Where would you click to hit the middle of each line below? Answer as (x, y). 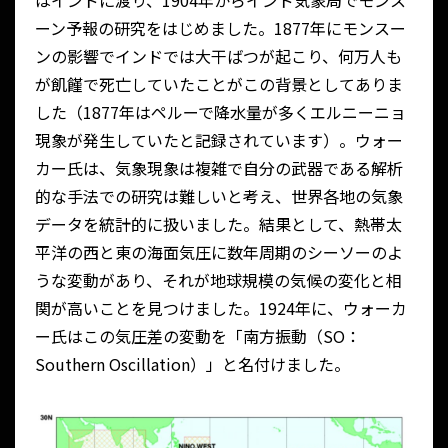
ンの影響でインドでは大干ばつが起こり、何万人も (218, 56)
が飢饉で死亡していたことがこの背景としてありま (219, 84)
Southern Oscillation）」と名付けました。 (192, 364)
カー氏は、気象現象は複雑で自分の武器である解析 (219, 168)
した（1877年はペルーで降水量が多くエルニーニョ (220, 112)
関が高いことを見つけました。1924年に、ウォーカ (221, 308)
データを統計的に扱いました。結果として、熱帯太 (218, 224)
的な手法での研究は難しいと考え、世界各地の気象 (219, 196)
